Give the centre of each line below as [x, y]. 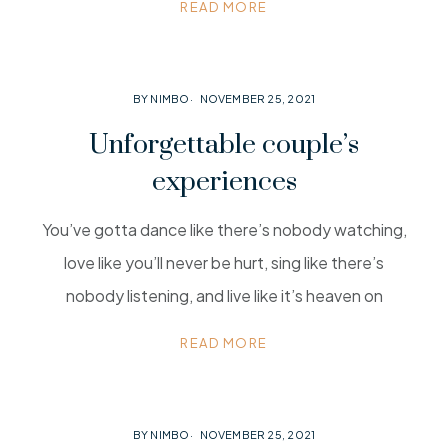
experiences [224, 182]
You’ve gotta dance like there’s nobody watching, [224, 229]
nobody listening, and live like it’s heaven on [224, 295]
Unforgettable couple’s [224, 145]
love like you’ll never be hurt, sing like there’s [224, 262]
